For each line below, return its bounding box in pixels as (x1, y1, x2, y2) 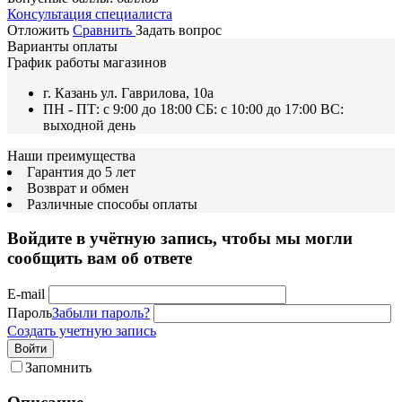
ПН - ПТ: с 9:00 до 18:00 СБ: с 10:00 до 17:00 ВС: (43, 100, 344, 117)
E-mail (7, 286, 45, 301)
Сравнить (73, 22, 135, 38)
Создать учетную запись (7, 323, 156, 338)
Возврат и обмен (27, 179, 129, 196)
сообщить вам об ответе (7, 249, 192, 268)
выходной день (43, 117, 135, 133)
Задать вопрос (135, 22, 222, 38)
